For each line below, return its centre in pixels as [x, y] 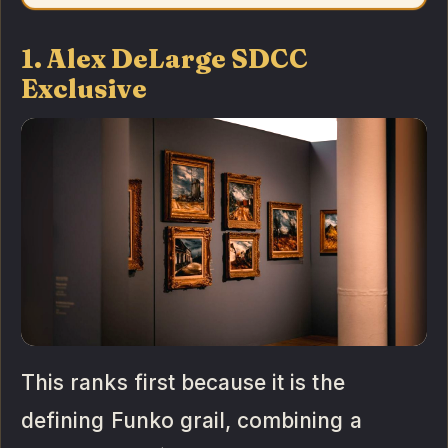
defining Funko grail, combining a [191, 420]
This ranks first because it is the [183, 382]
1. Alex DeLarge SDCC [165, 58]
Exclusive [84, 88]
